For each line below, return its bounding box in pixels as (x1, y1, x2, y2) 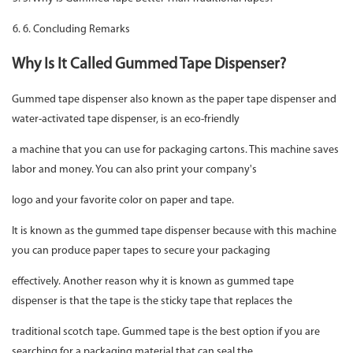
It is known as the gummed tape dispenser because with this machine (12, 225, 336, 238)
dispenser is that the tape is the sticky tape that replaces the (12, 295, 295, 308)
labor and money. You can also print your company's (12, 164, 259, 176)
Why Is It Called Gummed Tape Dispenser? (12, 57, 286, 73)
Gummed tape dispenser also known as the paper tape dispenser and (12, 94, 336, 106)
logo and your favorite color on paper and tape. (12, 195, 234, 207)
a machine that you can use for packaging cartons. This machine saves (12, 144, 339, 157)
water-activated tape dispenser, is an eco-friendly (12, 113, 242, 126)
